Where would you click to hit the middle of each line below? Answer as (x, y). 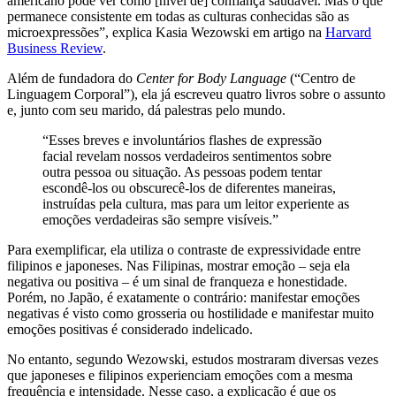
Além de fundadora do (72, 79)
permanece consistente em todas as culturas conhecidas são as (178, 17)
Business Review (55, 49)
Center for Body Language (213, 79)
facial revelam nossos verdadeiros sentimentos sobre (187, 156)
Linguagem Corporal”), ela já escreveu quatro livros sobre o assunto (196, 95)
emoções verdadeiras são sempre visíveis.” (160, 220)
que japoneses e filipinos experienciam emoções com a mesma (180, 376)
